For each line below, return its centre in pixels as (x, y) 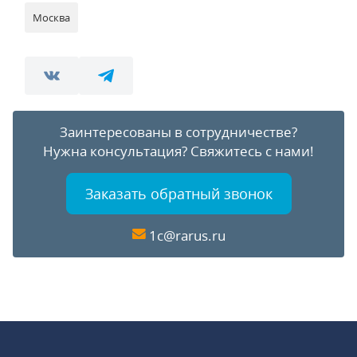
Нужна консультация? (117, 151)
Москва (51, 18)
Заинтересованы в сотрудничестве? (178, 132)
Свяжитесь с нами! (252, 151)
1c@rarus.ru (187, 235)
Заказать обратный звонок (178, 194)
